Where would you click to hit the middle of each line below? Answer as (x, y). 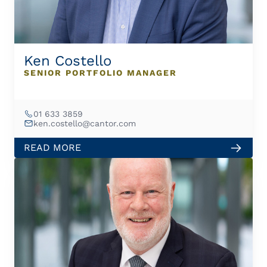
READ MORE (52, 148)
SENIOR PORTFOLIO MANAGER (100, 73)
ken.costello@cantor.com (85, 123)
